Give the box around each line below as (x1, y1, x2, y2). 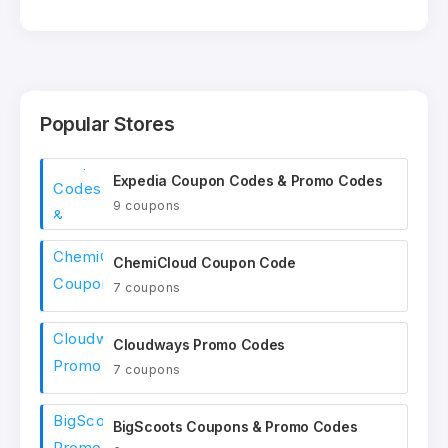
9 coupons (113, 198, 181, 214)
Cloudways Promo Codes (113, 336, 286, 354)
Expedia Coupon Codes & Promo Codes (113, 172, 383, 190)
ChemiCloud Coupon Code (113, 254, 296, 272)
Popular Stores (40, 111, 175, 136)
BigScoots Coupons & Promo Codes (113, 418, 358, 436)
